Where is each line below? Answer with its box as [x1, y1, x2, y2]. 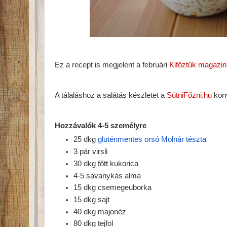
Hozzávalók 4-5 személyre [55, 122, 146, 130]
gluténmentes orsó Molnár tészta [98, 135, 207, 144]
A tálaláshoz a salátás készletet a [55, 91, 167, 99]
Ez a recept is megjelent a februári [55, 61, 169, 69]
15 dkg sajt [73, 195, 110, 204]
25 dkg [73, 135, 96, 144]
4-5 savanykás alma [73, 171, 141, 180]
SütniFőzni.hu [167, 91, 212, 99]
